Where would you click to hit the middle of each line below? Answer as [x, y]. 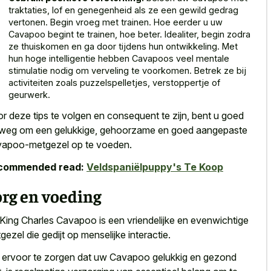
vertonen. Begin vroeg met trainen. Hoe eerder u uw [116, 22]
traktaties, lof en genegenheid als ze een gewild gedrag [123, 10]
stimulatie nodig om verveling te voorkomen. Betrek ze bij [127, 70]
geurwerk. [29, 94]
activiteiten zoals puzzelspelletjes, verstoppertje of [114, 82]
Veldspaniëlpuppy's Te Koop [155, 167]
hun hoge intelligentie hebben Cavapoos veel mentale [119, 58]
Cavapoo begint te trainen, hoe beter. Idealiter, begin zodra [129, 34]
